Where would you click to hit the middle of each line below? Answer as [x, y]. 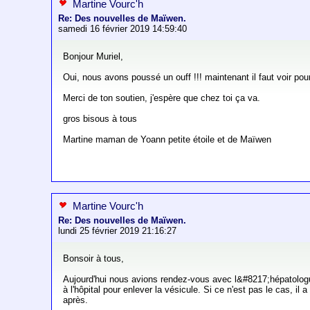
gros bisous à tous [100, 119]
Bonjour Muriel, [93, 57]
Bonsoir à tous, [94, 259]
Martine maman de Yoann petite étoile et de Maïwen [167, 140]
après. [76, 300]
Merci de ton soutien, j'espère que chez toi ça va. [162, 98]
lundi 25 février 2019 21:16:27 [118, 231]
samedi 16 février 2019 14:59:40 [123, 29]
